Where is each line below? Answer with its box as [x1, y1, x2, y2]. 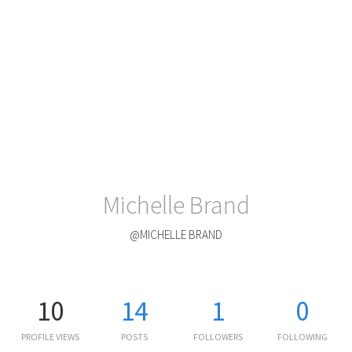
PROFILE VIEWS [20, 330, 79, 343]
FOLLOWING [277, 330, 328, 343]
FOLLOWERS [193, 330, 243, 343]
